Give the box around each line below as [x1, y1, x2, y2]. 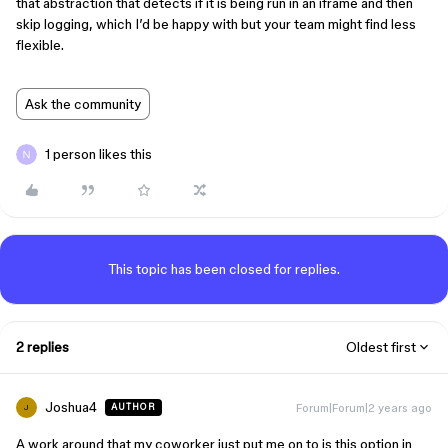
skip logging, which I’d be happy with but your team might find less [16, 16, 416, 32]
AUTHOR [111, 402, 156, 412]
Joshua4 [45, 399, 97, 415]
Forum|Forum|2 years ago [296, 401, 432, 414]
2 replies [16, 339, 69, 355]
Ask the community [25, 96, 141, 112]
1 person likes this [45, 146, 152, 162]
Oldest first [346, 339, 416, 355]
